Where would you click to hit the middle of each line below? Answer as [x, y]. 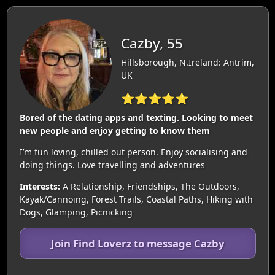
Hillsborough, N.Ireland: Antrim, [187, 63]
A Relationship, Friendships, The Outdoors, [149, 186]
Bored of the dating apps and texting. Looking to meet [136, 117]
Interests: [40, 186]
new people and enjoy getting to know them [114, 130]
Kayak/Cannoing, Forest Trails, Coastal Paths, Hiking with [136, 199]
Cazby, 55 [152, 44]
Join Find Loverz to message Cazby [137, 243]
